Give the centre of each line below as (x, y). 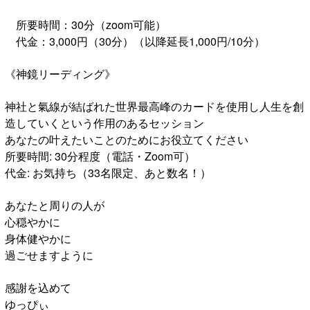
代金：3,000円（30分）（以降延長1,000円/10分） (135, 41)
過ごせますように (49, 255)
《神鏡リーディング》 (60, 73)
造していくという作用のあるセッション (104, 122)
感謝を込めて (38, 287)
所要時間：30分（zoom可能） (85, 24)
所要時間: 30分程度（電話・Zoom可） (100, 156)
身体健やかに (38, 238)
